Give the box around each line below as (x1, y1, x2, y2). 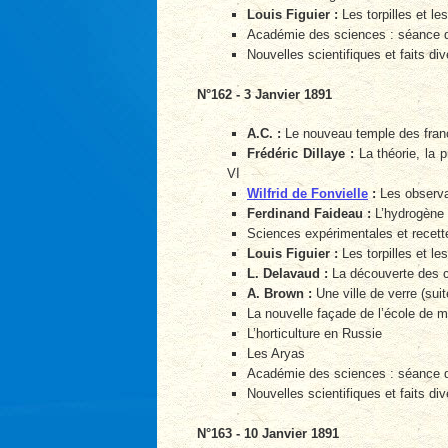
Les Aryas (247, 346, 305, 362)
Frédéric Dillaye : (247, 146, 354, 162)
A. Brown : (247, 286, 312, 302)
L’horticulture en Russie (247, 326, 382, 342)
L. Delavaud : (247, 266, 328, 282)
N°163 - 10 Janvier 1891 (197, 425, 339, 441)
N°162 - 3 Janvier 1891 (197, 86, 332, 102)
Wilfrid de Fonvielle (247, 186, 368, 202)
